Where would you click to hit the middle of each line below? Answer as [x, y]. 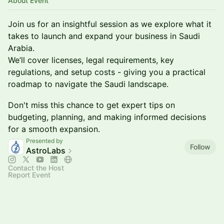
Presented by [44, 141]
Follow [200, 146]
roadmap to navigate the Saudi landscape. [88, 84]
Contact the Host [36, 168]
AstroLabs [46, 150]
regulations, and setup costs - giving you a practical [107, 72]
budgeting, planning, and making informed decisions [107, 117]
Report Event [29, 175]
